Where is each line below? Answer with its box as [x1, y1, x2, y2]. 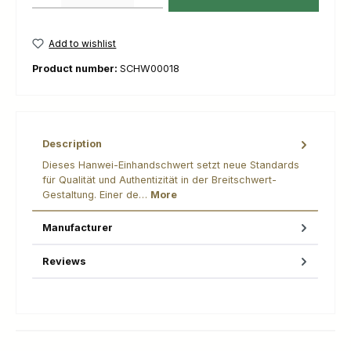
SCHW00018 [120, 63, 179, 75]
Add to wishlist [49, 37, 117, 49]
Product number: [32, 63, 120, 75]
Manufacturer [42, 221, 113, 233]
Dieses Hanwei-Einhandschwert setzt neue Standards [42, 158, 299, 171]
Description [42, 138, 102, 150]
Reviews [42, 255, 86, 267]
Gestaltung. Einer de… [42, 188, 150, 201]
